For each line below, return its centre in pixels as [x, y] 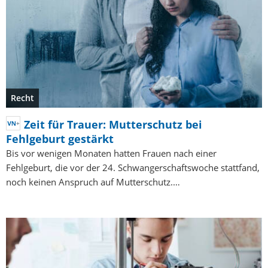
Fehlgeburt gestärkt [60, 139]
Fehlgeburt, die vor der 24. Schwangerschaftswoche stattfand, [133, 168]
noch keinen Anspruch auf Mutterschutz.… [93, 182]
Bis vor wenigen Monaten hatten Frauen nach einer [111, 153]
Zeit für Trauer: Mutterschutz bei [113, 125]
